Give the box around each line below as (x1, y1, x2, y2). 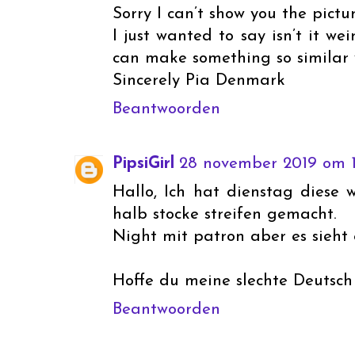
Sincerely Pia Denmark (113, 71, 285, 89)
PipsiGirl (113, 155, 174, 173)
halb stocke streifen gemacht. (113, 206, 337, 223)
